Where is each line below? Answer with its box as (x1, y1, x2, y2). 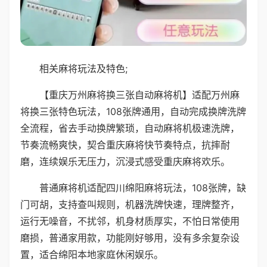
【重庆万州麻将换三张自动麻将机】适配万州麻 (39, 88, 240, 101)
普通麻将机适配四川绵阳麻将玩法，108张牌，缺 (39, 181, 246, 194)
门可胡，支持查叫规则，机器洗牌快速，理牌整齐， (20, 198, 240, 210)
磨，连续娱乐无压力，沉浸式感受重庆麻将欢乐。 (20, 155, 230, 167)
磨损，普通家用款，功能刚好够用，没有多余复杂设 (20, 231, 240, 244)
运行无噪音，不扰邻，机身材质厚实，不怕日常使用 (20, 215, 240, 227)
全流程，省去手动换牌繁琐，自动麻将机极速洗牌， (20, 122, 240, 134)
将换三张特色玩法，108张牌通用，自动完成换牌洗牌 (20, 105, 246, 117)
